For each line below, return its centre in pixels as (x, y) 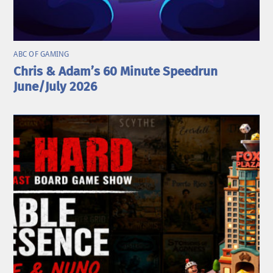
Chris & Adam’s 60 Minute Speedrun (116, 72)
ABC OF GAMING (41, 55)
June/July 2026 (55, 87)
